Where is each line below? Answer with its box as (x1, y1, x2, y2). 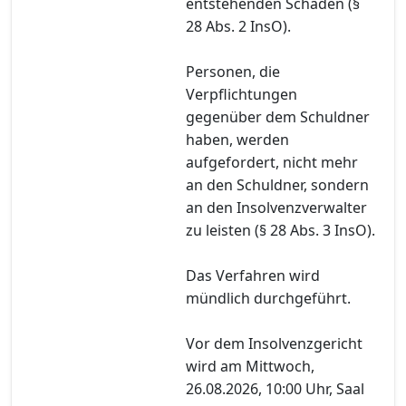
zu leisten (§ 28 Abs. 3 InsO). (186, 219, 375, 240)
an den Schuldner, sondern (186, 174, 369, 195)
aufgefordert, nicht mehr (186, 151, 358, 172)
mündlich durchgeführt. (186, 287, 351, 308)
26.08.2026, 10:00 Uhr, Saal (186, 378, 364, 399)
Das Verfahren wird (186, 265, 320, 285)
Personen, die (186, 61, 280, 82)
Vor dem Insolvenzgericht (186, 333, 362, 353)
